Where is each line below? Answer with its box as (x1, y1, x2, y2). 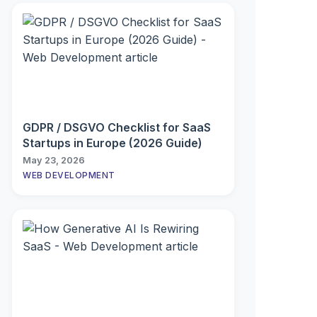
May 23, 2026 (23, 155, 85, 166)
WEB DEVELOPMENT (23, 170, 115, 180)
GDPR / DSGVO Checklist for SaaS (23, 120, 211, 134)
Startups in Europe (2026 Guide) (23, 136, 202, 150)
